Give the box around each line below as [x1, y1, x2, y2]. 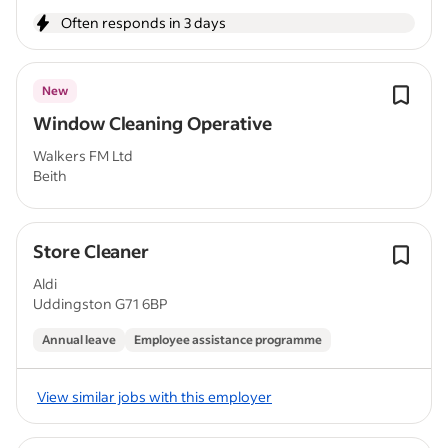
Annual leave [42, 332, 116, 347]
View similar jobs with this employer [37, 386, 272, 406]
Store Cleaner [33, 239, 150, 263]
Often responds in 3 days [61, 13, 226, 32]
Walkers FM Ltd [33, 146, 133, 165]
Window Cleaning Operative [33, 111, 272, 135]
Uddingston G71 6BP [33, 294, 167, 313]
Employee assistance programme [134, 332, 322, 347]
